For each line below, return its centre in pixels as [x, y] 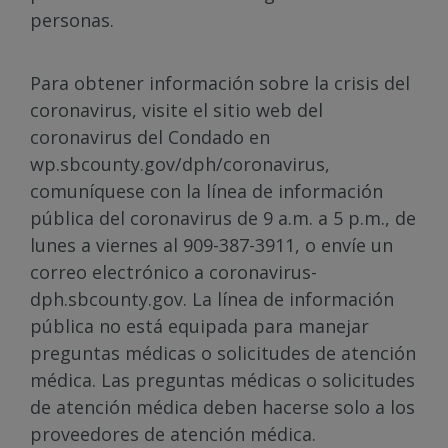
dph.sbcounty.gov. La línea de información [212, 299]
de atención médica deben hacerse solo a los [222, 407]
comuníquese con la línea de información [206, 191]
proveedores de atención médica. [173, 434]
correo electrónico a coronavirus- [173, 272]
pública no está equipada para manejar [199, 326]
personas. [72, 20]
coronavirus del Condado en [150, 137]
